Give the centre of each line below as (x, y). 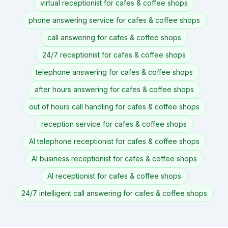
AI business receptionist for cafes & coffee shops (114, 159)
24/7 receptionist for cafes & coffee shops (114, 55)
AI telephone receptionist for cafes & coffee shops (114, 141)
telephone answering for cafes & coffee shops (114, 72)
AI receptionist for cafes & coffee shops (114, 176)
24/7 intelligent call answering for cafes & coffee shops (114, 193)
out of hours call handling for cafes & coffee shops (114, 107)
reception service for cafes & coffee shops (114, 124)
